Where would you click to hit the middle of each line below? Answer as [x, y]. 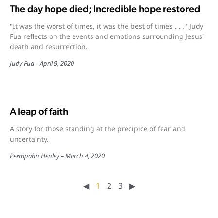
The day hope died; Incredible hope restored [105, 9]
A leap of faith [39, 111]
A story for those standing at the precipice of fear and [98, 129]
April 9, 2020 [57, 63]
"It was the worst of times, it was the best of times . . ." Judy [107, 26]
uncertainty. [29, 139]
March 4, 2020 [85, 156]
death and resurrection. [49, 46]
